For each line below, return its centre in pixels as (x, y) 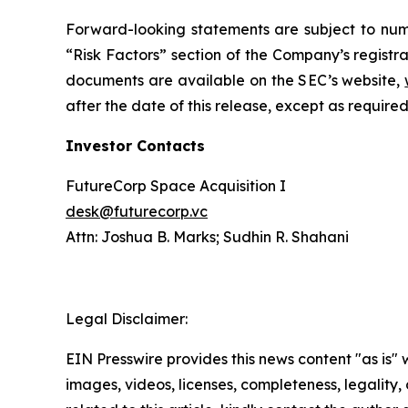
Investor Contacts (135, 146)
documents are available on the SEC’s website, (235, 80)
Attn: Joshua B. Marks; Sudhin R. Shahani (207, 237)
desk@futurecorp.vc (137, 211)
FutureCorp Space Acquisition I (176, 186)
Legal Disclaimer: (127, 319)
